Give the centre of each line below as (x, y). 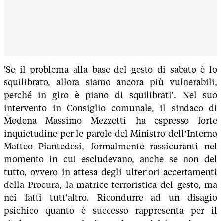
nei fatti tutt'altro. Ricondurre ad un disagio (110, 198)
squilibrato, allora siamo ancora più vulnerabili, (110, 82)
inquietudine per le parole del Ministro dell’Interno (110, 133)
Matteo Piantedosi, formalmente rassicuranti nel (110, 146)
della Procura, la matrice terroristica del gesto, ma (110, 185)
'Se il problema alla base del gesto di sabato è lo (110, 69)
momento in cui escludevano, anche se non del (110, 159)
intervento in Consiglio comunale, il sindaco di (110, 108)
